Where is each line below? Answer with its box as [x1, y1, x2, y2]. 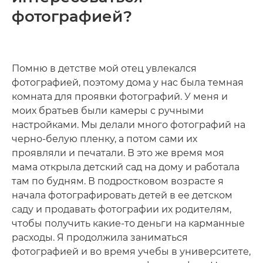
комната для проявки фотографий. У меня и [12, 91, 228, 102]
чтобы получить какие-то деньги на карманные [12, 218, 245, 229]
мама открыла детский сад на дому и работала [12, 161, 240, 173]
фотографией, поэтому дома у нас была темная [12, 77, 244, 88]
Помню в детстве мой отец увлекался [12, 63, 197, 74]
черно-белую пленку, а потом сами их [12, 133, 197, 144]
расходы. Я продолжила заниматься [12, 232, 188, 243]
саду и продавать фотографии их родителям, [12, 204, 231, 215]
